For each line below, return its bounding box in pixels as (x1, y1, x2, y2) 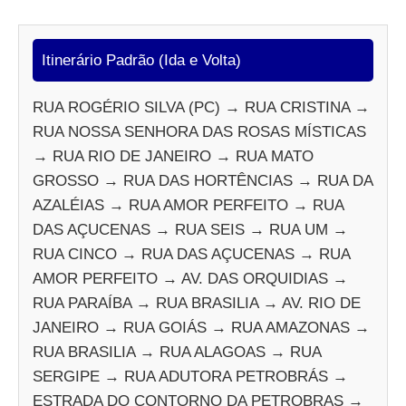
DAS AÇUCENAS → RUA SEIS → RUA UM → (33, 220, 348, 238)
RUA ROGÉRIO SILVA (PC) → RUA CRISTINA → (33, 98, 370, 116)
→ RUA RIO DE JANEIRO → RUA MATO (33, 147, 314, 165)
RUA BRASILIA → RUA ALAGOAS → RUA (33, 343, 321, 361)
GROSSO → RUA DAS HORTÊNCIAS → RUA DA (33, 171, 372, 189)
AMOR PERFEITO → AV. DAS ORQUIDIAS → (33, 269, 348, 287)
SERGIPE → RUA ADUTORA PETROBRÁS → (33, 367, 348, 385)
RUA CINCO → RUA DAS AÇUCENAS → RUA (33, 245, 350, 263)
